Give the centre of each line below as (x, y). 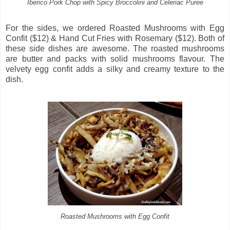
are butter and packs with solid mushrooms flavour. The (115, 59)
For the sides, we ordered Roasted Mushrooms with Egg (115, 28)
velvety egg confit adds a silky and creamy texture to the (115, 69)
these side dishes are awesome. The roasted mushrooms (115, 48)
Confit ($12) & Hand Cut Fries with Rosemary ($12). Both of (115, 38)
